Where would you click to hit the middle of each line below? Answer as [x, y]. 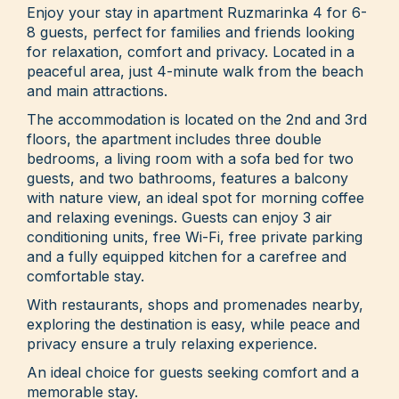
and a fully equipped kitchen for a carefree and [187, 257]
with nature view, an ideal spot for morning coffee [195, 198]
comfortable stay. [85, 277]
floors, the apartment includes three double [174, 139]
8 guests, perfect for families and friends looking [191, 33]
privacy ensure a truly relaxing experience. [172, 344]
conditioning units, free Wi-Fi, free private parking [195, 237]
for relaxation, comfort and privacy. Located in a [191, 52]
